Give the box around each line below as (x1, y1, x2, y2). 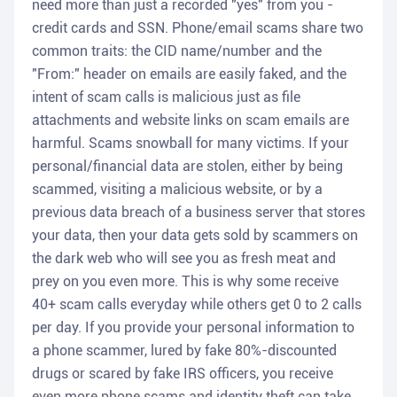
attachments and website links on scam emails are (32, 112, 349, 129)
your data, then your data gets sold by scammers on (32, 227, 358, 245)
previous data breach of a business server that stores (32, 204, 365, 222)
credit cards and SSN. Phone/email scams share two (32, 19, 363, 37)
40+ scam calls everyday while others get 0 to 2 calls (32, 296, 362, 314)
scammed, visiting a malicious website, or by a (32, 181, 323, 198)
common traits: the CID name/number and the (32, 43, 322, 60)
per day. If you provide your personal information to (32, 319, 354, 337)
